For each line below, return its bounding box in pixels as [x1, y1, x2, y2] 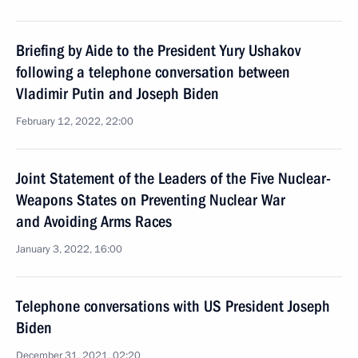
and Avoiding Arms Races [16, 212, 172, 231]
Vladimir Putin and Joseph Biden [16, 84, 219, 103]
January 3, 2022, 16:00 [16, 242, 122, 257]
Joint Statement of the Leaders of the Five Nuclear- [16, 169, 331, 188]
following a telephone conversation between [16, 62, 290, 82]
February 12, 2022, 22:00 [16, 114, 133, 129]
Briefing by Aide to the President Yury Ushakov [16, 41, 300, 60]
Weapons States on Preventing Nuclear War [16, 190, 285, 209]
